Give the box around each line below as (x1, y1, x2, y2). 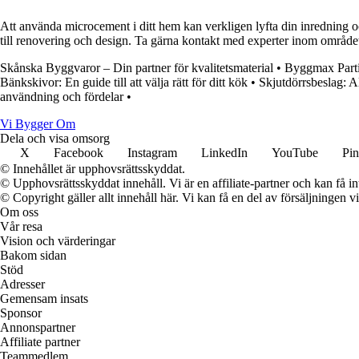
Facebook (54, 145, 103, 159)
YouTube (272, 145, 318, 159)
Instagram (127, 145, 177, 159)
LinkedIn (201, 145, 248, 159)
